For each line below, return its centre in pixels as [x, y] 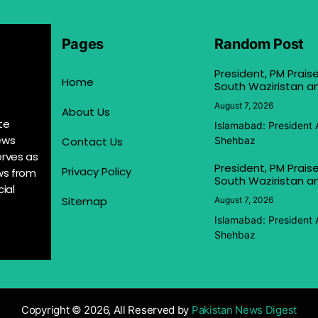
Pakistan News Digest [244, 309]
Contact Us [92, 141]
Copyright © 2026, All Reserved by [106, 309]
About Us [86, 111]
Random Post [259, 44]
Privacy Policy [96, 171]
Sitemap [84, 201]
